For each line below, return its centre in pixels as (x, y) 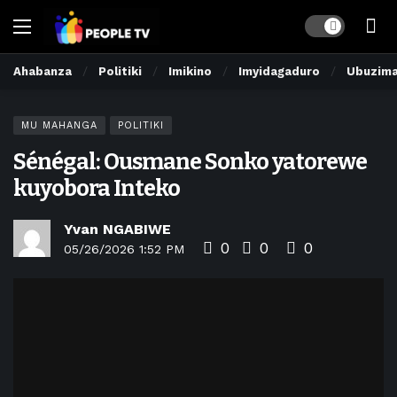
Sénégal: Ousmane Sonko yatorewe (190, 162)
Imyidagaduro (279, 71)
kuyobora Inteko (97, 188)
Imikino (190, 71)
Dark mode (337, 24)
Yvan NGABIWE (117, 229)
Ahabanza (43, 71)
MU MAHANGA (59, 125)
